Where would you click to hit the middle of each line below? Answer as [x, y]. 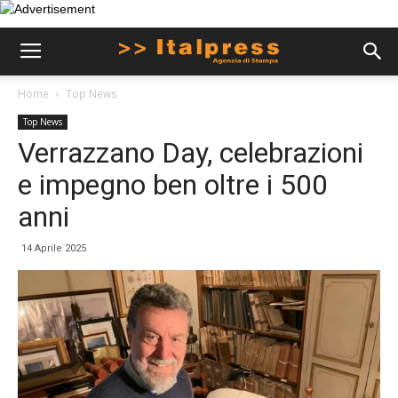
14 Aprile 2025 [54, 248]
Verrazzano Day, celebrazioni [191, 153]
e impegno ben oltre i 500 [173, 185]
